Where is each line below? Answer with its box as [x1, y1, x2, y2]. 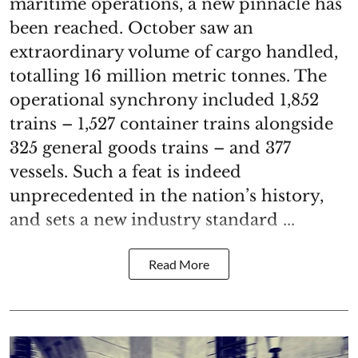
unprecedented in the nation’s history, [10, 185, 324, 205]
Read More [149, 256, 209, 272]
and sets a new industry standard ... [10, 209, 295, 229]
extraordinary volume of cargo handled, [10, 42, 338, 62]
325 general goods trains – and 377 [10, 137, 291, 157]
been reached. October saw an [10, 18, 253, 38]
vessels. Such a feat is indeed [10, 161, 241, 181]
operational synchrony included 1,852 [10, 89, 319, 109]
